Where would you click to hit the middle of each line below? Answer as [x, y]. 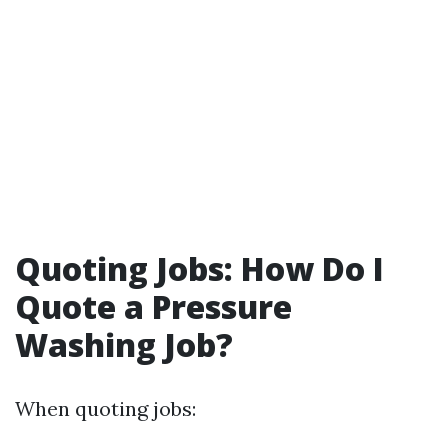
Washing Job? [124, 344]
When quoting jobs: [105, 408]
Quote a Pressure [153, 306]
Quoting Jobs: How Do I [199, 268]
